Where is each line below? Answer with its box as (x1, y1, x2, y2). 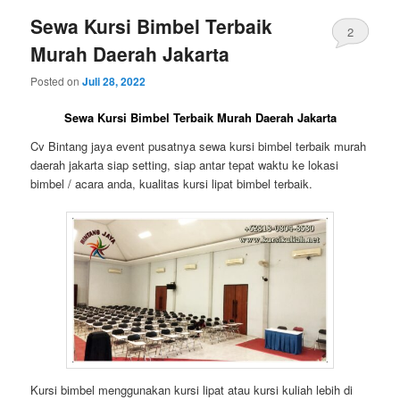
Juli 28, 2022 (82, 73, 146, 90)
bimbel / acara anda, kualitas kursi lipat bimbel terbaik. (30, 174, 313, 192)
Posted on (30, 73, 83, 89)
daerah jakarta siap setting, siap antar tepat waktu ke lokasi (30, 155, 339, 173)
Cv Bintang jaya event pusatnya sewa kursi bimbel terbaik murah (30, 137, 367, 154)
